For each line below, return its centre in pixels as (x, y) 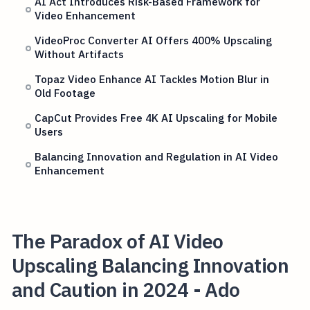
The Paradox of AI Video (117, 241)
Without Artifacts (80, 54)
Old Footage (65, 93)
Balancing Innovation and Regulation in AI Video (157, 157)
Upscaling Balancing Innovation (150, 265)
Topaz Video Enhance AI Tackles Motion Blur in (152, 79)
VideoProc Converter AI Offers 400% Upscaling (154, 40)
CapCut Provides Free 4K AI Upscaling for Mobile (156, 118)
